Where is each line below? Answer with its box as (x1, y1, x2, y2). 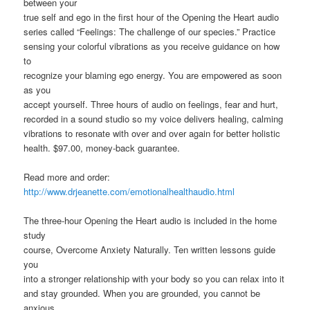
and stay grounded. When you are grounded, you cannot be (24, 286, 261, 300)
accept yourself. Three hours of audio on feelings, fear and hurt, (24, 98, 279, 111)
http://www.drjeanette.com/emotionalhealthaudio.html (24, 185, 235, 199)
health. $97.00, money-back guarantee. (24, 141, 181, 155)
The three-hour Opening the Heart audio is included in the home (24, 214, 277, 228)
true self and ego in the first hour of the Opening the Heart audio (24, 10, 280, 24)
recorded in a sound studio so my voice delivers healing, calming (24, 112, 284, 126)
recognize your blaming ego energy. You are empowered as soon (24, 69, 282, 82)
